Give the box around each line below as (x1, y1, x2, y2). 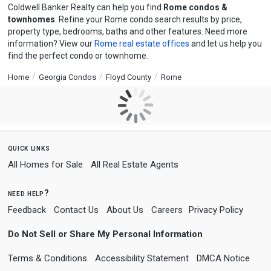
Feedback (7, 204, 46, 215)
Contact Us (53, 204, 99, 215)
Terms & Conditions (7, 253, 87, 264)
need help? (7, 188, 50, 198)
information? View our (7, 39, 94, 48)
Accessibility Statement (94, 253, 189, 264)
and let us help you (189, 39, 262, 48)
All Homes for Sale (7, 159, 83, 170)
